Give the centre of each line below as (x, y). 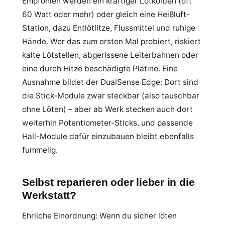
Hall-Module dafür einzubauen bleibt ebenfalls (108, 136)
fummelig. (40, 150)
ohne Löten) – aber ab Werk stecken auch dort (107, 109)
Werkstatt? (49, 195)
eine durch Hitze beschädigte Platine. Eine (100, 69)
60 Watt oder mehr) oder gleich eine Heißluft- (106, 14)
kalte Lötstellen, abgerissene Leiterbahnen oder (110, 55)
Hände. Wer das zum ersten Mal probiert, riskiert (111, 41)
